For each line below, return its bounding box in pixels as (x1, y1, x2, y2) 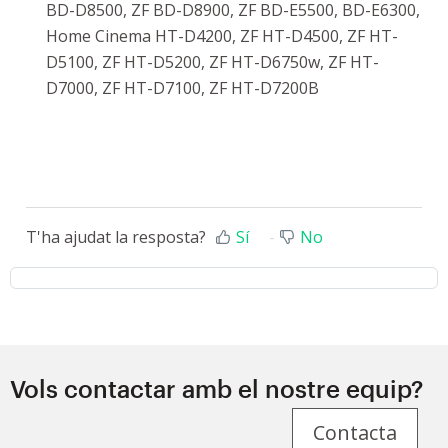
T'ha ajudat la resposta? (26, 226, 206, 249)
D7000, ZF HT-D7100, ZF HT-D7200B (46, 77, 319, 99)
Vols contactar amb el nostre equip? (10, 374, 423, 404)
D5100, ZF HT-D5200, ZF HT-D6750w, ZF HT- (46, 51, 379, 73)
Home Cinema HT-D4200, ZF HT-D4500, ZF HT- (46, 25, 398, 47)
